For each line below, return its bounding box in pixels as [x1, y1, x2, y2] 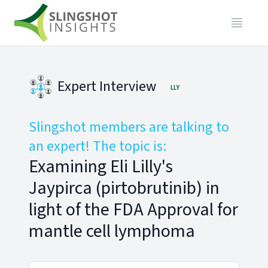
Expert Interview [57, 76, 156, 97]
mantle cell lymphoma [29, 218, 195, 244]
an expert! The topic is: [29, 136, 166, 157]
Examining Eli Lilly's [29, 154, 173, 179]
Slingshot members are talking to [29, 117, 229, 138]
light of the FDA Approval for [29, 197, 238, 223]
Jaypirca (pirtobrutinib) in [29, 175, 220, 201]
